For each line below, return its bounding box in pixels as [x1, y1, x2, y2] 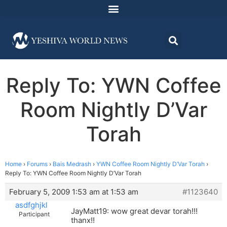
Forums [27, 160, 48, 168]
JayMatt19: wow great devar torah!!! [71, 206, 198, 216]
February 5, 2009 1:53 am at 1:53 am [9, 187, 138, 197]
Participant [19, 210, 50, 218]
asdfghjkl [15, 200, 48, 210]
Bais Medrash [53, 160, 91, 168]
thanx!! [71, 215, 95, 225]
